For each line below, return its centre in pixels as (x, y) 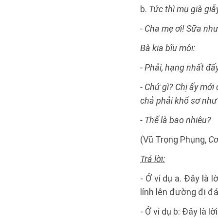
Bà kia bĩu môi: (168, 48)
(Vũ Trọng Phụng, (174, 139)
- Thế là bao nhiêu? (175, 120)
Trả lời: (153, 159)
